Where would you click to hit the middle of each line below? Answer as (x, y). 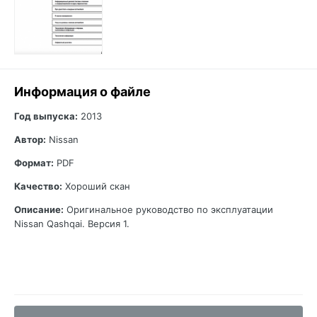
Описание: (39, 210)
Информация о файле (82, 92)
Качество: (38, 186)
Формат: (34, 163)
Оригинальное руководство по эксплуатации (168, 210)
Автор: (30, 140)
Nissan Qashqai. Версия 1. (72, 224)
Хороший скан (96, 186)
